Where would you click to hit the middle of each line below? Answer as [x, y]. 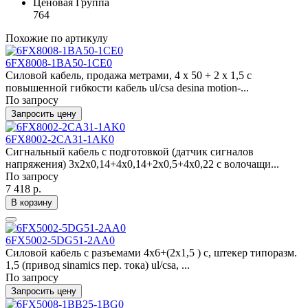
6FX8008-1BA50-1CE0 [59, 63]
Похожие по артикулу [57, 38]
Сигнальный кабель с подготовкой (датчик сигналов [130, 152]
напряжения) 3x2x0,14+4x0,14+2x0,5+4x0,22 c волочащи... [142, 164]
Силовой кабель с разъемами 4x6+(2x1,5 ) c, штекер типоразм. [151, 253]
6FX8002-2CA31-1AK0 [60, 139]
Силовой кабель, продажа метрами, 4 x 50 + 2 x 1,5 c [129, 75]
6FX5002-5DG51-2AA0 [60, 240]
